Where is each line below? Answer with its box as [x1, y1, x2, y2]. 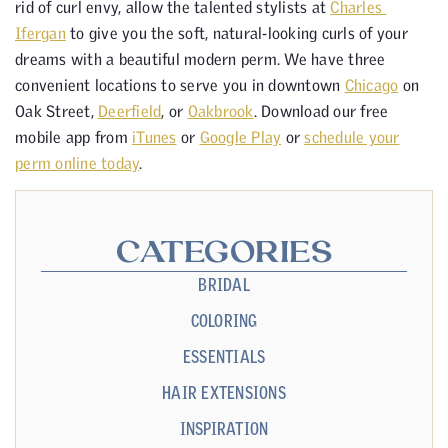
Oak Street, [15, 101, 98, 120]
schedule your [304, 127, 400, 146]
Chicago [344, 75, 399, 94]
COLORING [190, 310, 258, 330]
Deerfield [98, 101, 162, 120]
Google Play [199, 127, 282, 146]
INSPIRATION [179, 418, 269, 438]
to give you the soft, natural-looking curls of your [65, 23, 408, 42]
